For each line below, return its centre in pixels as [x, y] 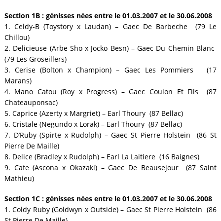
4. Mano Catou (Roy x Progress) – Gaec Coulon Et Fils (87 [110, 91]
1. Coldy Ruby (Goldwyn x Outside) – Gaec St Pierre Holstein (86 [110, 209]
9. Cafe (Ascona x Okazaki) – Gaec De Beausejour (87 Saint [110, 167]
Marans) [18, 80]
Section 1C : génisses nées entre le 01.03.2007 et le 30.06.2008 [108, 198]
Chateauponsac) [31, 102]
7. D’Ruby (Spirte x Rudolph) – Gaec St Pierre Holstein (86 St [110, 135]
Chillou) [17, 37]
